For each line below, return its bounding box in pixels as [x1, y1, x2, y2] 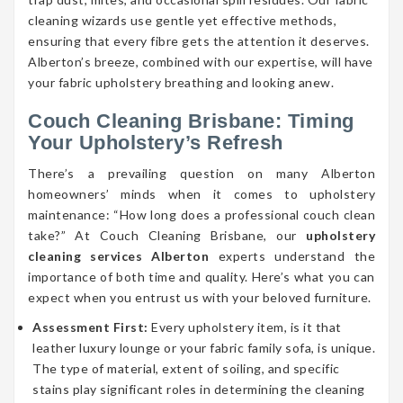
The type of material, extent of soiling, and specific [32, 361, 340, 377]
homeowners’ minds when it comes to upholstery [28, 186, 375, 202]
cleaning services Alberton [28, 248, 210, 264]
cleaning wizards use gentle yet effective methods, [28, 13, 336, 29]
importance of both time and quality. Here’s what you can [28, 269, 375, 285]
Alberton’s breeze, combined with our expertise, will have [28, 54, 373, 70]
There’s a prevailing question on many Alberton [28, 166, 375, 182]
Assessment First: [32, 319, 151, 336]
